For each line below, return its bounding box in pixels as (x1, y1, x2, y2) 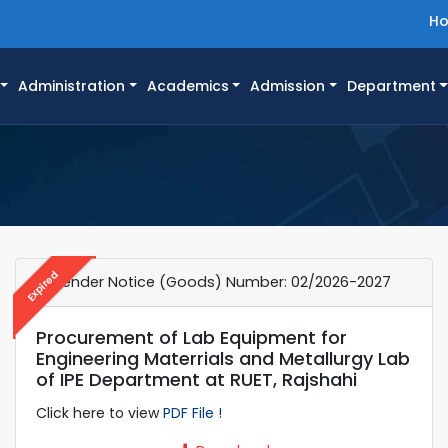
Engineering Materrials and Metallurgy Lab (36, 345, 410, 371)
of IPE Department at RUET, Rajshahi (36, 366, 357, 392)
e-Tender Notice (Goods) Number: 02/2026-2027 (36, 271, 391, 292)
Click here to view (36, 402, 163, 423)
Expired (23, 266, 62, 305)
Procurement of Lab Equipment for (36, 324, 347, 350)
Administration (18, 76, 126, 97)
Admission (250, 76, 326, 97)
